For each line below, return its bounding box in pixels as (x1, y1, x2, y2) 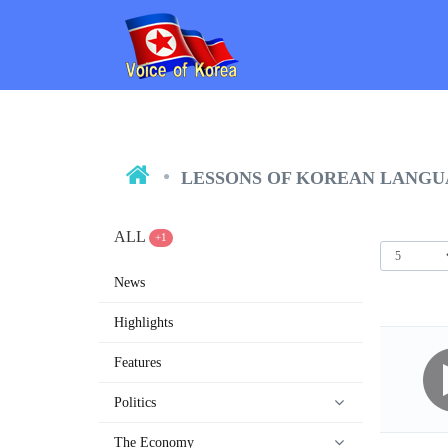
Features (114, 355, 162, 370)
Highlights (114, 315, 174, 330)
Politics (114, 395, 157, 410)
